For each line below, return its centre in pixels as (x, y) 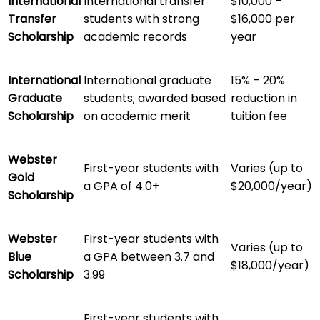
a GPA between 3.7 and (149, 256)
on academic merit (137, 116)
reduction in (264, 98)
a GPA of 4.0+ (121, 186)
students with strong (141, 19)
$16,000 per (263, 19)
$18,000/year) (270, 265)
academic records (135, 36)
